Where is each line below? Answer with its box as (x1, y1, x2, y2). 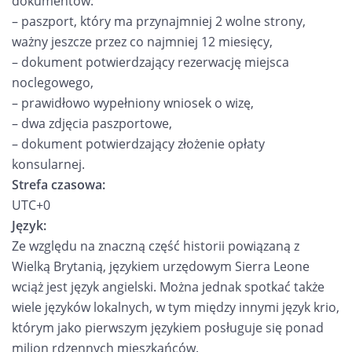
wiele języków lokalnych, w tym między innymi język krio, (12, 299, 339, 316)
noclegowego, (12, 74, 93, 91)
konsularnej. (12, 156, 85, 173)
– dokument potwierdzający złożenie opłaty (12, 135, 265, 152)
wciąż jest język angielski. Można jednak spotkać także (12, 278, 324, 295)
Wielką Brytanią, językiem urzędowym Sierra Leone (12, 258, 310, 275)
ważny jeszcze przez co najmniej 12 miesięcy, (12, 33, 273, 50)
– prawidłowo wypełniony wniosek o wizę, (12, 94, 254, 112)
